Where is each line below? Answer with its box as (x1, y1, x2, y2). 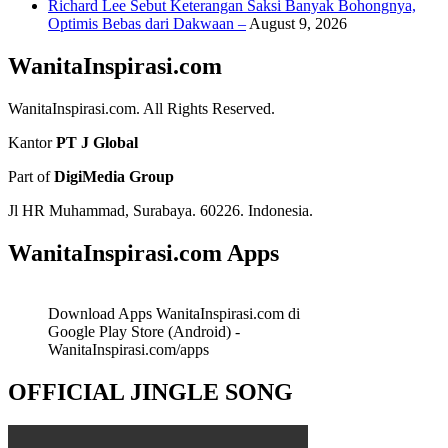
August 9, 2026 (249, 15, 347, 33)
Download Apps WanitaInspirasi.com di (48, 304, 300, 322)
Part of (8, 167, 54, 185)
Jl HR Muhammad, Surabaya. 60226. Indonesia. (8, 201, 313, 219)
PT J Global (56, 133, 138, 151)
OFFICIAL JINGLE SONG (8, 378, 293, 405)
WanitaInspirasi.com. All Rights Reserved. (8, 99, 275, 117)
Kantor (8, 133, 56, 151)
